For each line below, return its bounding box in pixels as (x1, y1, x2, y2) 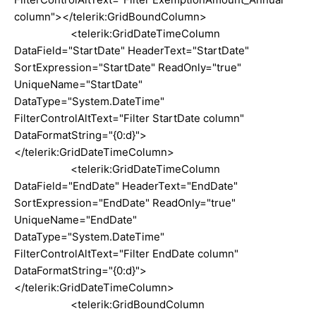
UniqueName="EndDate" (14, 212, 137, 226)
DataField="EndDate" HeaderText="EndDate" (14, 178, 238, 193)
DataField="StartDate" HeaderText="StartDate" (14, 43, 249, 57)
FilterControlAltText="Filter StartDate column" (14, 111, 244, 125)
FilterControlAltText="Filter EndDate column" (14, 246, 238, 260)
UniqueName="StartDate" (14, 77, 142, 91)
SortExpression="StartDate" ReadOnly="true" (14, 60, 241, 74)
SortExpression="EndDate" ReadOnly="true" (14, 195, 236, 209)
